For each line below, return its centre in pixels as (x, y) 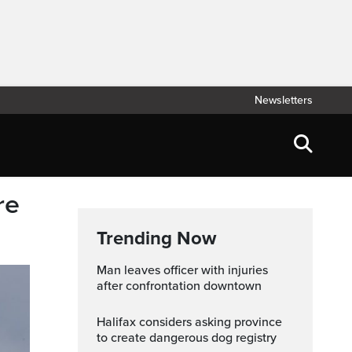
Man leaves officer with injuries (102, 270)
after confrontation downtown (179, 286)
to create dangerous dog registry (187, 338)
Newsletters (284, 100)
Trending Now (156, 238)
